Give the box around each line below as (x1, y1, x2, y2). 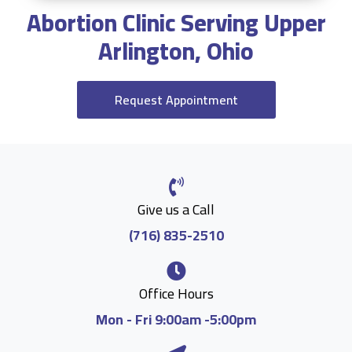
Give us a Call (137, 196, 214, 222)
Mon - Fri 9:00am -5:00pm (96, 306, 256, 332)
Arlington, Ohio (98, 29, 254, 73)
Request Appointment (114, 88, 238, 112)
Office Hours (138, 280, 214, 306)
